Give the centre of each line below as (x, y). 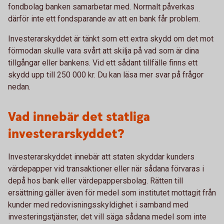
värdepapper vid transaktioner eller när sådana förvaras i (106, 169)
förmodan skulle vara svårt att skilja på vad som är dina (103, 51)
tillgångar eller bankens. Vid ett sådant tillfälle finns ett (103, 63)
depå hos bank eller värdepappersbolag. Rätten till (95, 181)
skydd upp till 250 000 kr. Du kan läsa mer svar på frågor (106, 75)
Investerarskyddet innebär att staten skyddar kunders (101, 157)
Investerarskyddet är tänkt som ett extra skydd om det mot (111, 39)
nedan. (19, 87)
